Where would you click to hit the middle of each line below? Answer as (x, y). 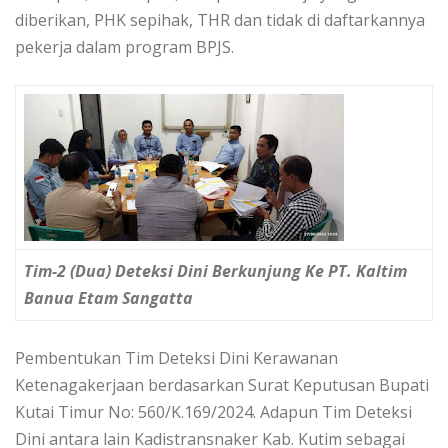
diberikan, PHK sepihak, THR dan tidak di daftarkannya (220, 20)
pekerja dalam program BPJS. (124, 47)
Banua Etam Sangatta (108, 298)
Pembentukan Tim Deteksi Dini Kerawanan (176, 358)
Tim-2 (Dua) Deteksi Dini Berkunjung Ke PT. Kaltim (215, 271)
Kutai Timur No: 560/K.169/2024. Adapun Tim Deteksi (213, 412)
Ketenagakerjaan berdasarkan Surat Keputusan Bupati (222, 385)
